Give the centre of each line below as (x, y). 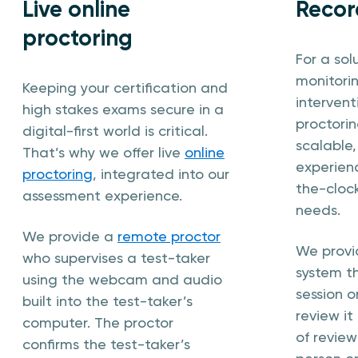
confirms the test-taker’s (106, 344)
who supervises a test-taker (116, 258)
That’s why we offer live (103, 152)
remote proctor (169, 236)
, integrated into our (161, 174)
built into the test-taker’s (107, 301)
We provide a (70, 236)
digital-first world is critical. (115, 131)
